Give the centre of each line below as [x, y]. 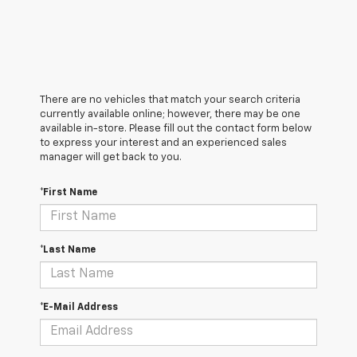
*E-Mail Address [79, 307]
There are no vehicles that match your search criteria [170, 100]
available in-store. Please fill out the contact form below [176, 128]
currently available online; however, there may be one [170, 114]
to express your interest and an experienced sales [163, 143]
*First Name [69, 192]
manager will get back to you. [111, 157]
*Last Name [68, 250]
